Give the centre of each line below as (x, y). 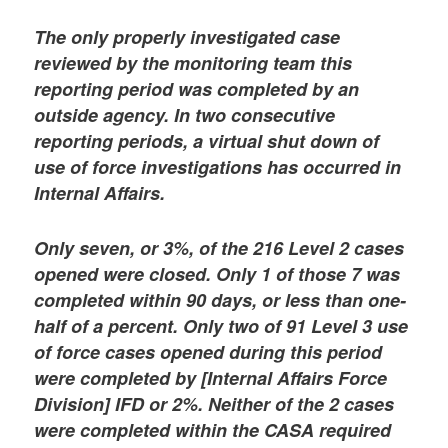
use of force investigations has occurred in (218, 166)
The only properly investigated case (187, 36)
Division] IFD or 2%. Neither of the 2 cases (214, 404)
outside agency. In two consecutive (185, 114)
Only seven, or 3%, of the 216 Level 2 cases (219, 248)
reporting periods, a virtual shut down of (207, 140)
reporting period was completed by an (197, 88)
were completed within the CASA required (213, 430)
